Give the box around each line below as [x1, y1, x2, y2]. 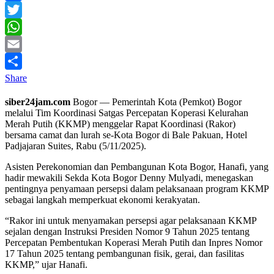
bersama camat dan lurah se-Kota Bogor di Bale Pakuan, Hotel [5, 130, 247, 141]
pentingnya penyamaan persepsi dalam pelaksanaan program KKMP [5, 183, 268, 194]
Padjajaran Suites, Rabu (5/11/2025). [5, 141, 146, 152]
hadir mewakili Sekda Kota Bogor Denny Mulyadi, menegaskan [5, 172, 253, 183]
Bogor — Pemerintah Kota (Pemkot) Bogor [73, 97, 242, 108]
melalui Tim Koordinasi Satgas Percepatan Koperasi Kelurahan [5, 108, 248, 119]
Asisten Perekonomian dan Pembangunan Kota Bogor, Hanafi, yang [5, 161, 268, 172]
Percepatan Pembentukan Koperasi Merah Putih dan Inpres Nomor [5, 237, 262, 248]
